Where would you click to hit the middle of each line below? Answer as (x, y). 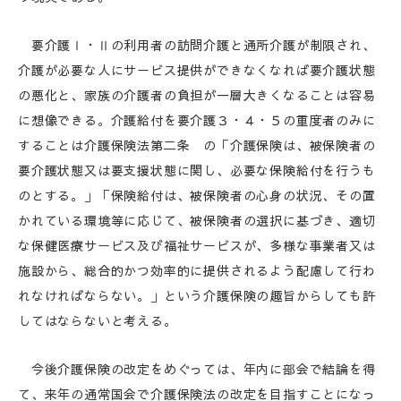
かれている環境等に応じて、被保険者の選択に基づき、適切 (197, 220)
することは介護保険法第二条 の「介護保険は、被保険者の (197, 145)
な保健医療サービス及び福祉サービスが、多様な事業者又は (197, 245)
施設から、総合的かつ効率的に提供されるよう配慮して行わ (197, 270)
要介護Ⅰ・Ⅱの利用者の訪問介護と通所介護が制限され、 (197, 45)
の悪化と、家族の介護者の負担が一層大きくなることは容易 (197, 95)
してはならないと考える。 (98, 320)
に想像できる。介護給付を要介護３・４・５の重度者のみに (197, 120)
